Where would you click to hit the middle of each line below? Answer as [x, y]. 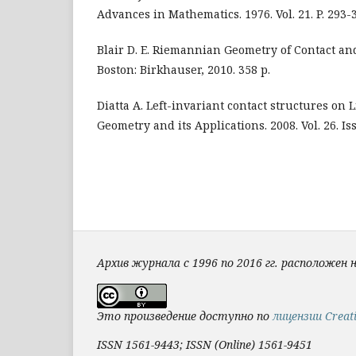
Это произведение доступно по [185, 315]
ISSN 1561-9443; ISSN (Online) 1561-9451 [205, 344]
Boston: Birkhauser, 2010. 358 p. [184, 69]
